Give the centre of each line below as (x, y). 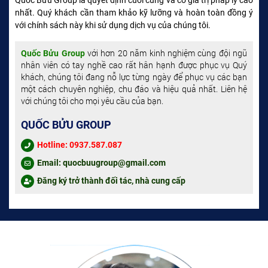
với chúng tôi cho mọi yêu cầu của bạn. (92, 100)
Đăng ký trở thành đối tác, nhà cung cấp (110, 180)
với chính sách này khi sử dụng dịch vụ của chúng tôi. (113, 25)
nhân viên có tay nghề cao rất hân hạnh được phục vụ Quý (134, 65)
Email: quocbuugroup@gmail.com (100, 162)
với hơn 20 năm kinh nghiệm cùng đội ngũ (166, 53)
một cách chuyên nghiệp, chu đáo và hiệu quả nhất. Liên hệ (134, 89)
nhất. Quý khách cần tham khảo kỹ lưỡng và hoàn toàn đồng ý (134, 12)
